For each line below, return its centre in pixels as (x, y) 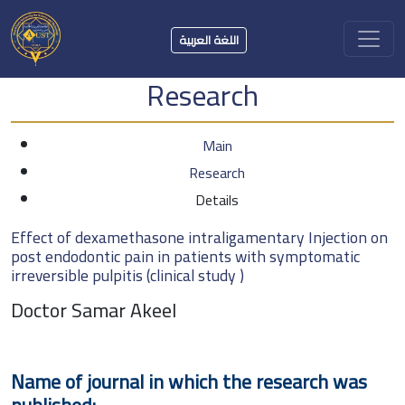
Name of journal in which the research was (189, 381)
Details (217, 199)
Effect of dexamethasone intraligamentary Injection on (199, 237)
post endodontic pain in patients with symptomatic (185, 256)
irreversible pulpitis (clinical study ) (127, 275)
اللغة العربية (209, 39)
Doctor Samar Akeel (94, 310)
